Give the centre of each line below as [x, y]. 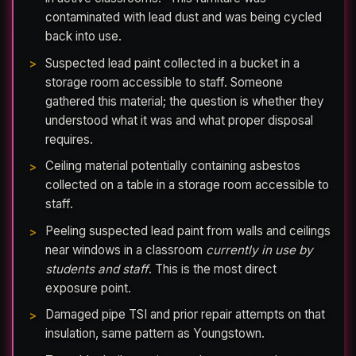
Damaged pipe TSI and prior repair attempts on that [185, 315]
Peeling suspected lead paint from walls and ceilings [188, 230]
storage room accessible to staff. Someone [164, 82]
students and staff [97, 269]
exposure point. [88, 288]
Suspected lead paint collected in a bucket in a [172, 63]
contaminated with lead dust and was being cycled [184, 17]
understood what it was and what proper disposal [179, 120]
